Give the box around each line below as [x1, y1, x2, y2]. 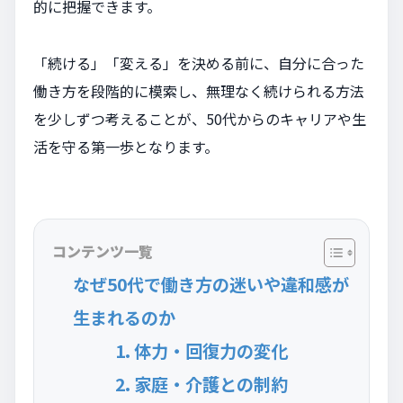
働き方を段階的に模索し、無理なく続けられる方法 [33, 80, 364, 103]
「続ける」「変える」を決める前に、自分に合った [33, 52, 364, 75]
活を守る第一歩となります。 [33, 136, 219, 158]
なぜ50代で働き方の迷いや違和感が [73, 272, 350, 298]
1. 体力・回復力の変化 [115, 338, 289, 364]
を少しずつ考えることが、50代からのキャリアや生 [33, 108, 366, 130]
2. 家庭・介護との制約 [115, 372, 289, 398]
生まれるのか [73, 305, 176, 331]
